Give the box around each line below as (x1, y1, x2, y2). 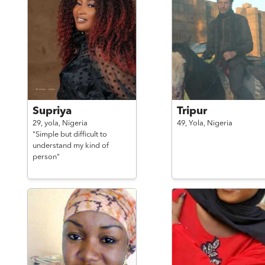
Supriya (32, 106, 72, 117)
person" (32, 153, 60, 161)
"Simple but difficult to (32, 131, 107, 138)
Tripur (176, 106, 207, 117)
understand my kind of (32, 142, 109, 150)
